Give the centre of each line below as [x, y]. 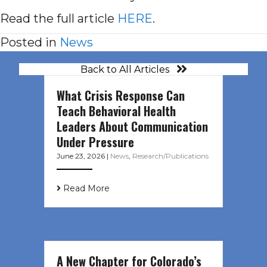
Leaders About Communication [132, 127]
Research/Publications [170, 156]
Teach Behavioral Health [116, 111]
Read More [85, 189]
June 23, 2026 [82, 156]
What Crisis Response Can [121, 96]
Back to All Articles [125, 69]
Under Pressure [95, 142]
